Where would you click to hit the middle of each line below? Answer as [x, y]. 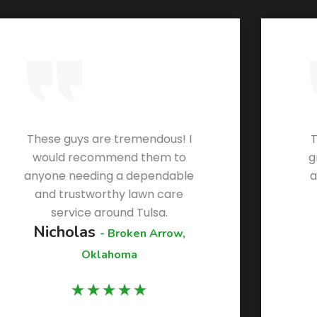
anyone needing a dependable [108, 176]
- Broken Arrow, [141, 234]
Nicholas [65, 232]
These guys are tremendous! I [108, 139]
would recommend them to [108, 158]
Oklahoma [108, 255]
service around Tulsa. [108, 213]
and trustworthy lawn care [108, 195]
